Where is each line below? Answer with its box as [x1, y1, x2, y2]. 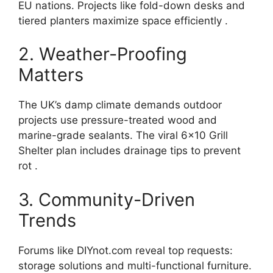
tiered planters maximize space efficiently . [18, 14, 228, 27]
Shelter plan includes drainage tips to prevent [18, 144, 241, 157]
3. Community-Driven [18, 188, 195, 210]
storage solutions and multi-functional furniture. [18, 259, 252, 272]
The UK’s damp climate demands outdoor [18, 99, 222, 112]
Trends [18, 209, 76, 231]
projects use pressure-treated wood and [18, 114, 217, 127]
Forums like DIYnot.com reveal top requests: [18, 244, 233, 257]
